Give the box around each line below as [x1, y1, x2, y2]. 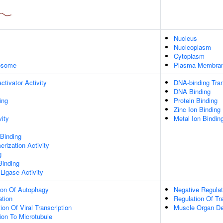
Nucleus [174, 33, 197, 43]
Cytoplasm [174, 51, 205, 61]
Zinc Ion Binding [174, 105, 221, 114]
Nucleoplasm [174, 42, 211, 52]
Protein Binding [174, 96, 218, 105]
